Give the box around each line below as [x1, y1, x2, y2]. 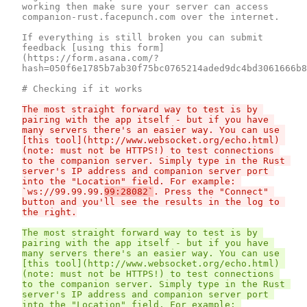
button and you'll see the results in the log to [22, 196, 280, 207]
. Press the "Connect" [153, 186, 269, 197]
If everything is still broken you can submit [22, 32, 263, 42]
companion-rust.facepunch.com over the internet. [22, 11, 280, 22]
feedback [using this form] [22, 42, 164, 53]
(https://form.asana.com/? [22, 52, 159, 63]
